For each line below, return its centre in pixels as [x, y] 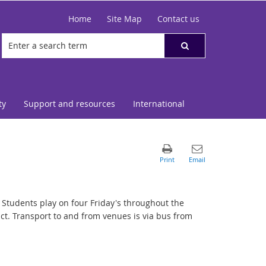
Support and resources [69, 104]
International [159, 104]
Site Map [124, 19]
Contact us [178, 19]
